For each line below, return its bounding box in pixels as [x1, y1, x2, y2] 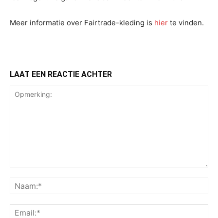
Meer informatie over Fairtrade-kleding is [10, 18, 154, 27]
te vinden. [168, 18, 204, 27]
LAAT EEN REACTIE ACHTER [10, 70, 112, 79]
